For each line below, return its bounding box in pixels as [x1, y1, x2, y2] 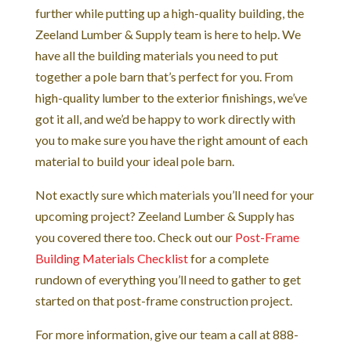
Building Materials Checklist [34, 250, 188, 266]
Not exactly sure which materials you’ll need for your [34, 186, 314, 202]
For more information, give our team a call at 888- [34, 326, 299, 342]
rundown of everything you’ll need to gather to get [34, 271, 301, 287]
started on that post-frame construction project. [34, 292, 295, 308]
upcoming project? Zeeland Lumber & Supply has [34, 208, 295, 223]
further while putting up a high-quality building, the [34, 5, 304, 20]
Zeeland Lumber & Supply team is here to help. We [34, 26, 301, 42]
